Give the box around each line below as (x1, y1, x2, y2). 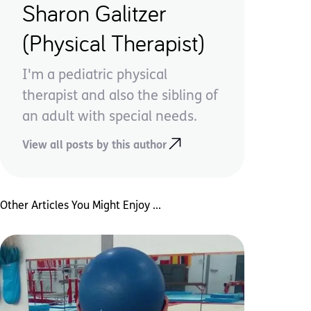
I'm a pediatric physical (22, 69, 167, 83)
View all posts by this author (22, 140, 167, 151)
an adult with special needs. (22, 110, 197, 124)
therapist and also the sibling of (22, 90, 218, 103)
